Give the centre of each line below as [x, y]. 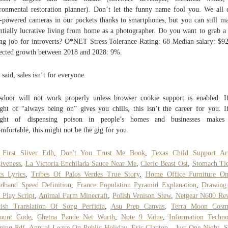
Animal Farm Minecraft [73, 195]
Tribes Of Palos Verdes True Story [85, 174]
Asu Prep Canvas [138, 206]
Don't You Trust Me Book [103, 153]
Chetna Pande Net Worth [76, 217]
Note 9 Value [142, 217]
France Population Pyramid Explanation [136, 185]
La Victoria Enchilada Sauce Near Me [81, 163]
